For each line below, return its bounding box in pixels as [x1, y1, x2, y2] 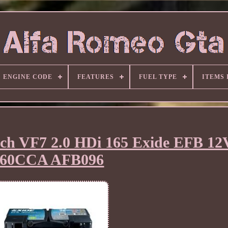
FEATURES [77, 73, 114, 80]
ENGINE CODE [3, 73, 52, 80]
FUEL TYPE [138, 73, 177, 80]
